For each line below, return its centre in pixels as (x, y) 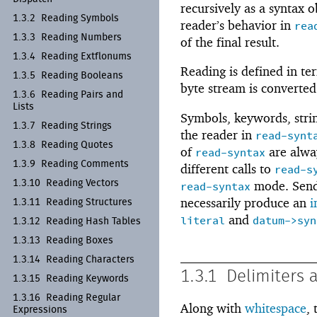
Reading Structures (89, 202)
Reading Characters (90, 259)
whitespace (276, 308)
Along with (213, 308)
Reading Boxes (80, 240)
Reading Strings (76, 126)
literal (203, 221)
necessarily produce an (245, 203)
